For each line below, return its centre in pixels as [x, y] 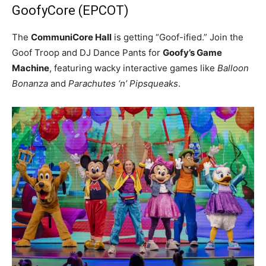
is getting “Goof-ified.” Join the [178, 37]
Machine [31, 68]
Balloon [233, 68]
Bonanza [30, 83]
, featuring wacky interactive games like [133, 68]
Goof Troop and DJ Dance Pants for [87, 52]
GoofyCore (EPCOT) [70, 10]
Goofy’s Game [192, 52]
